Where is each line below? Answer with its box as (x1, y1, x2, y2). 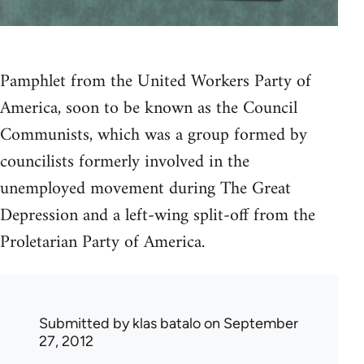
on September (201, 314, 298, 332)
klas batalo (132, 314, 201, 332)
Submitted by (39, 314, 132, 332)
